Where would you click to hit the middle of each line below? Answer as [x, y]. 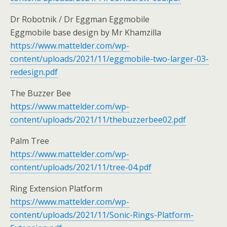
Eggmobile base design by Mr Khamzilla [86, 32]
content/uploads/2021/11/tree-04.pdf [81, 167]
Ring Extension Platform [56, 188]
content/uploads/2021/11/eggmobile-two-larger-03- [109, 59]
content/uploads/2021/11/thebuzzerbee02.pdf [98, 120]
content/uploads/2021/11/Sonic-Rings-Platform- [102, 215]
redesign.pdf [34, 72]
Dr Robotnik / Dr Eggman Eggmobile [80, 19]
